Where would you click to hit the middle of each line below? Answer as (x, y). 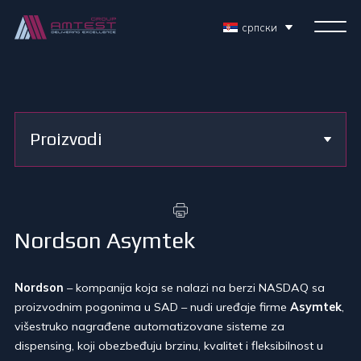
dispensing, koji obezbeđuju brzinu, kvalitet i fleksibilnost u (169, 345)
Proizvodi (66, 139)
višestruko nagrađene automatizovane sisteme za (149, 326)
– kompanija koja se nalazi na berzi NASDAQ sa (194, 287)
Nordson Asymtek (105, 240)
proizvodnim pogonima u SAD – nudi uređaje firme (152, 307)
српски (259, 28)
